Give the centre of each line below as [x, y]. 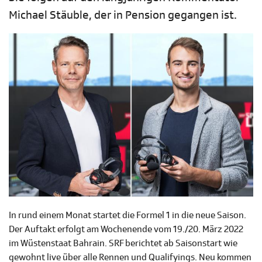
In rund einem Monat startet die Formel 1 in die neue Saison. [127, 216]
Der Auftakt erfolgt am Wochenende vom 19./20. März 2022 [126, 230]
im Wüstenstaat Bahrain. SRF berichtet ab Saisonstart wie [123, 244]
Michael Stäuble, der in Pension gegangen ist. [123, 15]
